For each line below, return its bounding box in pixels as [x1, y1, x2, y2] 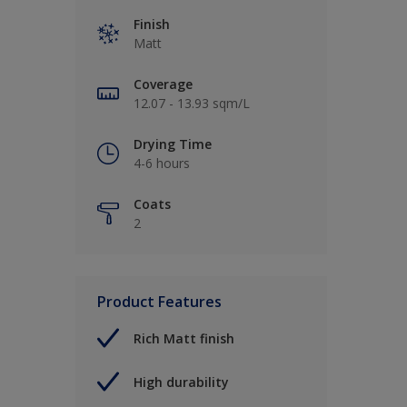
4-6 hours [134, 154, 190, 173]
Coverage [134, 75, 193, 94]
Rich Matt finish [134, 329, 234, 347]
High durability [134, 372, 229, 391]
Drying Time [134, 135, 212, 154]
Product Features [97, 292, 222, 313]
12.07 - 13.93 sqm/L [134, 94, 250, 113]
